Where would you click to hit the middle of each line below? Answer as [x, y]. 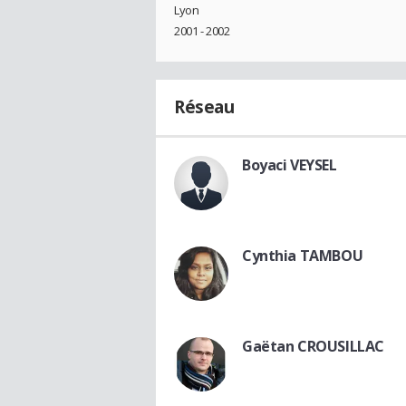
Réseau [204, 107]
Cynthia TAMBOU [303, 256]
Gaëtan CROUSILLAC [313, 347]
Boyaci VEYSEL [290, 165]
